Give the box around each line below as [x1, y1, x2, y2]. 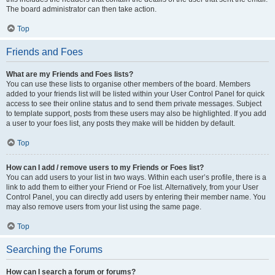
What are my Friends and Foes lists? [6, 70, 133, 79]
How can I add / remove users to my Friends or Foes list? [6, 163, 204, 172]
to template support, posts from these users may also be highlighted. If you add [6, 109, 266, 118]
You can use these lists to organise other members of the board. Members [6, 80, 250, 88]
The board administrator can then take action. [6, 5, 157, 14]
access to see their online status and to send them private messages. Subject [6, 99, 261, 108]
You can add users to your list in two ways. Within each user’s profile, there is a [6, 173, 266, 182]
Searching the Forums [6, 244, 103, 255]
